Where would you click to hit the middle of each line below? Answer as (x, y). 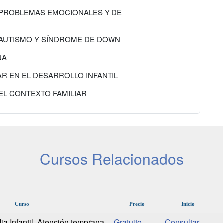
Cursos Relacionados (111, 159)
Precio (137, 204)
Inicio (188, 204)
